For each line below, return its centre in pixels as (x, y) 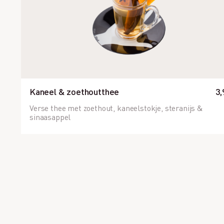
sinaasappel (50, 117)
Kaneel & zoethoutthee (74, 91)
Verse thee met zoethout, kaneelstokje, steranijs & (116, 108)
